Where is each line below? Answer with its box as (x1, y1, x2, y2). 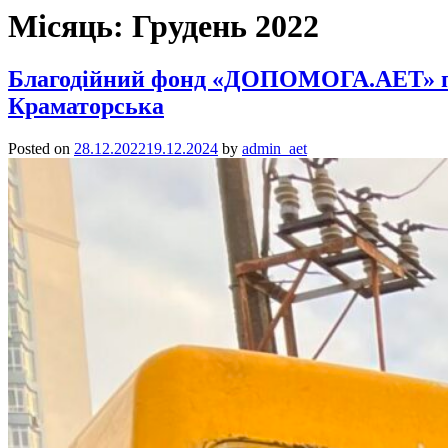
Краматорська (8, 93, 164, 120)
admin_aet (242, 140, 307, 158)
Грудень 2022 (132, 8, 319, 44)
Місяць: (8, 8, 132, 44)
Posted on (8, 140, 74, 158)
